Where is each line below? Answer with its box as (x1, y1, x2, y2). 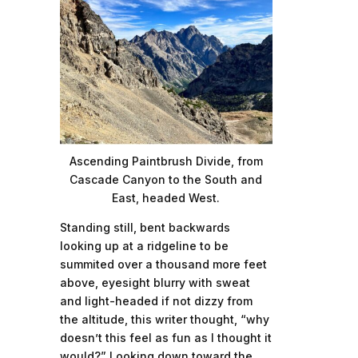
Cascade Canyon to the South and (70, 173, 263, 187)
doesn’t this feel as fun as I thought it (59, 331, 272, 345)
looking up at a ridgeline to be (59, 239, 229, 253)
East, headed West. (112, 191, 221, 205)
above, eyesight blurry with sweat (59, 276, 250, 290)
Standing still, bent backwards (59, 221, 230, 235)
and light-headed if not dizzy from (59, 294, 253, 308)
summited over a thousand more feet (59, 257, 267, 272)
